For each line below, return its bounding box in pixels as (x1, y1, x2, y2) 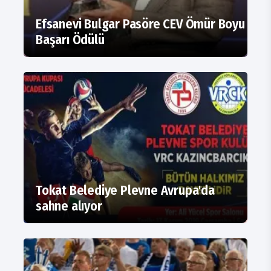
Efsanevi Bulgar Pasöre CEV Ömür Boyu (36, 16, 245, 33)
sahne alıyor (36, 198, 102, 215)
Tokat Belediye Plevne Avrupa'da (36, 182, 215, 199)
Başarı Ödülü (36, 31, 105, 48)
